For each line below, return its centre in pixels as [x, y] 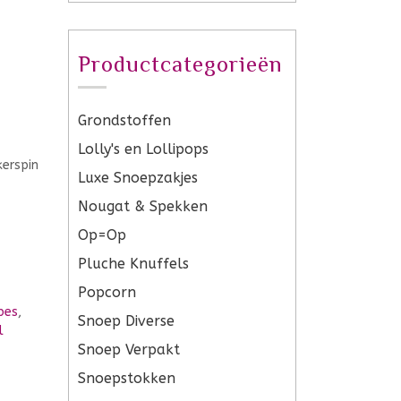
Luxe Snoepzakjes [138, 178]
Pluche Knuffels [133, 264]
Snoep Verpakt [129, 350]
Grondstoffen [124, 120]
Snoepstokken [127, 378]
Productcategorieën [180, 64]
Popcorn [107, 292]
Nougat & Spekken [143, 206]
